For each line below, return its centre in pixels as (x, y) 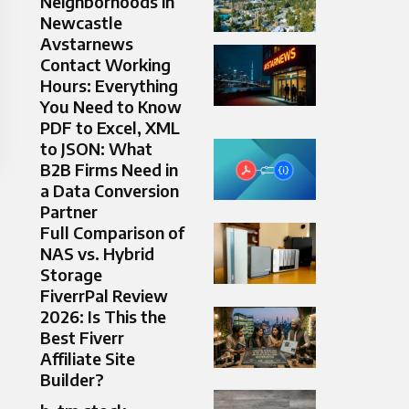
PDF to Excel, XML (110, 128)
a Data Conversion (110, 191)
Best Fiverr (82, 338)
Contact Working (105, 65)
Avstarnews (87, 44)
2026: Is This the (103, 317)
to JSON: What (96, 149)
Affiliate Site (88, 359)
